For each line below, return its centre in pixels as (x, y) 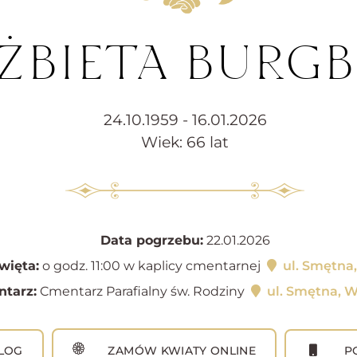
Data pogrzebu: (151, 241)
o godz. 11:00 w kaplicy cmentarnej (151, 266)
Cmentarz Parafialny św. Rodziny (142, 292)
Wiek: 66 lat (185, 142)
